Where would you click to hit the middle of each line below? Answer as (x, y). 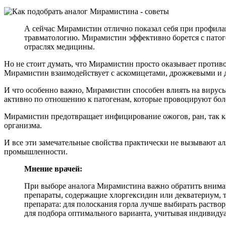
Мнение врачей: (53, 168)
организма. (23, 125)
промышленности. (36, 151)
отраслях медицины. (60, 46)
